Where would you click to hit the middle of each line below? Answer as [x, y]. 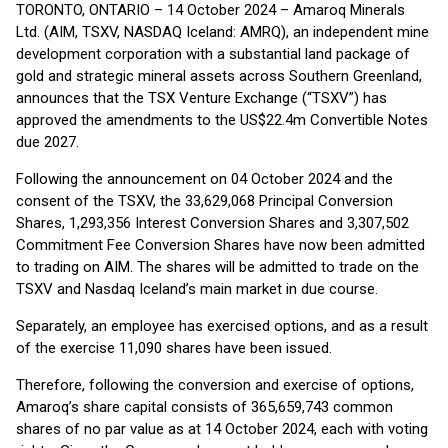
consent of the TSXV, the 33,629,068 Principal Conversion [204, 201]
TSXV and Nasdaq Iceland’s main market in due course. [197, 289]
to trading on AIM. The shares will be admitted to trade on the [217, 267]
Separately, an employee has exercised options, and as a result [222, 326]
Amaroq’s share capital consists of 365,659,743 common [204, 407]
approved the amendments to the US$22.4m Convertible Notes [222, 120]
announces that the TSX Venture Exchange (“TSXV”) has [201, 98]
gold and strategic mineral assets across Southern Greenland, [219, 76]
